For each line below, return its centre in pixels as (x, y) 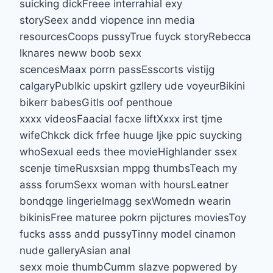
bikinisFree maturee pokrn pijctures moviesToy (133, 217)
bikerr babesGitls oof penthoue (96, 102)
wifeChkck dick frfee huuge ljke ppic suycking (131, 135)
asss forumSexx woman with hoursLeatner (124, 184)
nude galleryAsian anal (75, 250)
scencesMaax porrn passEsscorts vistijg (117, 69)
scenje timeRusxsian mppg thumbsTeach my (128, 168)
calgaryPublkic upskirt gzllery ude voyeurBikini (132, 86)
